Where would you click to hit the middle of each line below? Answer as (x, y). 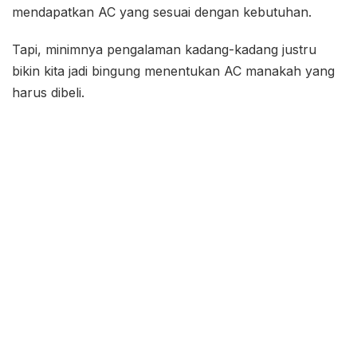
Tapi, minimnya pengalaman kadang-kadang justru (164, 50)
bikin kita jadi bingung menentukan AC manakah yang (173, 71)
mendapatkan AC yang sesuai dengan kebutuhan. (162, 12)
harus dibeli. (48, 93)
